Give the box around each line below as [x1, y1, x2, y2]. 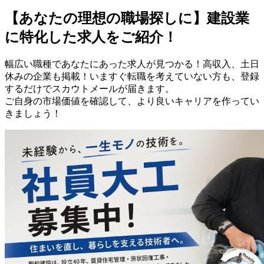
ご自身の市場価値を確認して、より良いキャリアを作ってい [5, 96, 259, 107]
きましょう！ [5, 108, 61, 119]
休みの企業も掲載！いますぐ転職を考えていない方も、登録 [5, 71, 259, 82]
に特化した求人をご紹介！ [5, 29, 177, 45]
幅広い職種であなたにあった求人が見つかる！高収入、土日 [5, 59, 259, 70]
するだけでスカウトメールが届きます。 [5, 84, 174, 94]
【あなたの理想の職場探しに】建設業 [5, 11, 249, 27]
